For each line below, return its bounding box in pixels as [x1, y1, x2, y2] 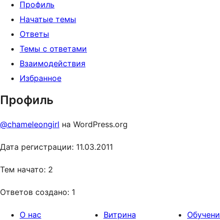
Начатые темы [20, 14, 76, 24]
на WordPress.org [59, 119, 128, 129]
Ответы [20, 29, 49, 39]
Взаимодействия [20, 58, 85, 68]
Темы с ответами [20, 44, 87, 54]
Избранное [20, 73, 61, 83]
